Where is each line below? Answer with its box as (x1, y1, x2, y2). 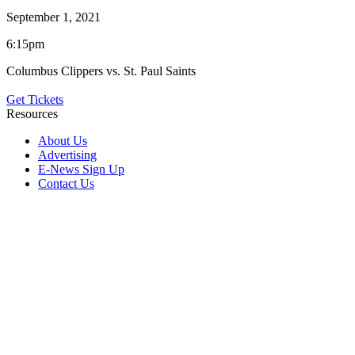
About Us (38, 133, 87, 147)
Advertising (38, 147, 97, 162)
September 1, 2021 (6, 10, 101, 24)
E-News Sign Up (38, 162, 124, 176)
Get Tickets (6, 92, 63, 106)
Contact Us (38, 176, 94, 190)
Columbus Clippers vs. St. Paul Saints (6, 63, 196, 78)
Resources (6, 106, 58, 120)
